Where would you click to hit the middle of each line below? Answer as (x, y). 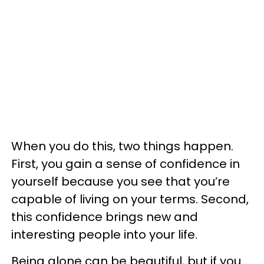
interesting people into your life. (104, 235)
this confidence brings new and (105, 217)
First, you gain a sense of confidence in (126, 164)
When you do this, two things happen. (122, 146)
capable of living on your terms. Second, (130, 199)
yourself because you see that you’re (121, 181)
